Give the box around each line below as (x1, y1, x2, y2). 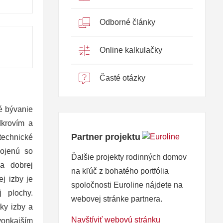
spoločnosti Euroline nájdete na (71, 181, 183, 190)
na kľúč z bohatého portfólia (71, 167, 169, 176)
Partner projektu (71, 132, 140, 142)
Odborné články (98, 17, 155, 26)
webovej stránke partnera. (71, 195, 162, 204)
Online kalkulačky (98, 45, 162, 54)
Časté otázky (98, 74, 145, 83)
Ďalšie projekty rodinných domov (71, 153, 187, 162)
